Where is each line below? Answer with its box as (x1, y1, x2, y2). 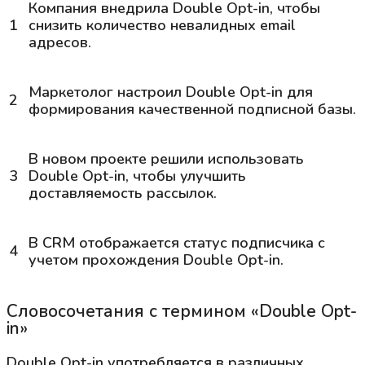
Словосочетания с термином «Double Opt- (7, 299, 357, 323)
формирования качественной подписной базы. (29, 99, 356, 119)
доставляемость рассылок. (29, 182, 217, 203)
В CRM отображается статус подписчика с (29, 232, 325, 253)
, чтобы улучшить (125, 165, 246, 186)
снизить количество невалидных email (29, 15, 296, 35)
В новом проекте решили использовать (29, 148, 304, 169)
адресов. (29, 32, 91, 52)
